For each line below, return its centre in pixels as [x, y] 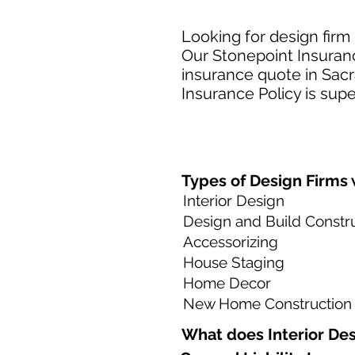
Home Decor [227, 283]
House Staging [234, 262]
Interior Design [234, 200]
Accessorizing [231, 242]
